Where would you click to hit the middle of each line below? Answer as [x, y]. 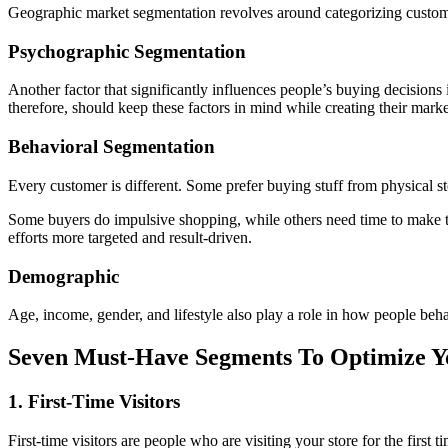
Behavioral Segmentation [111, 147]
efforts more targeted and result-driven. [130, 237]
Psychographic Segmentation [127, 51]
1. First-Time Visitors [94, 402]
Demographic [63, 276]
